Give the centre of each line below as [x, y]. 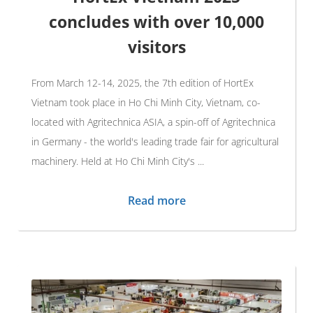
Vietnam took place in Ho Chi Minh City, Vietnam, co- [146, 102]
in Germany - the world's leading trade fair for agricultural [155, 141]
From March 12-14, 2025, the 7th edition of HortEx [143, 82]
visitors [156, 46]
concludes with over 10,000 [156, 21]
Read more [156, 200]
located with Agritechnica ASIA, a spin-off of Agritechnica [153, 122]
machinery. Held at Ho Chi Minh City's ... [118, 161]
